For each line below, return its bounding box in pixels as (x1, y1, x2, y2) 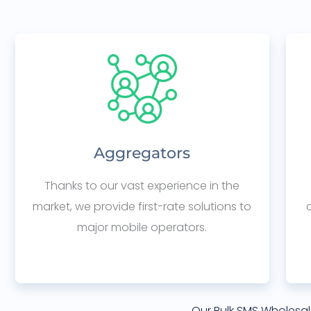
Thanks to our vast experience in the (44, 178, 240, 194)
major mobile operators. (77, 219, 208, 235)
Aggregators (94, 144, 191, 162)
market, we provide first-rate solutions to (33, 199, 252, 215)
